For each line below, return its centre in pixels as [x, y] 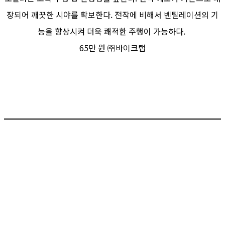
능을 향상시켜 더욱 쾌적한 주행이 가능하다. [113, 31]
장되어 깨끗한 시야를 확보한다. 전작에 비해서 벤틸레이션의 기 [113, 14]
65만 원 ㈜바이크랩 [113, 47]
